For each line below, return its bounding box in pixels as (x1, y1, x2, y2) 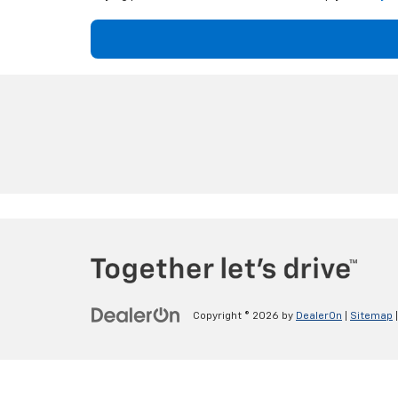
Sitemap (350, 311, 393, 322)
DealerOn (296, 311, 342, 322)
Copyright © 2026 (193, 311, 282, 322)
